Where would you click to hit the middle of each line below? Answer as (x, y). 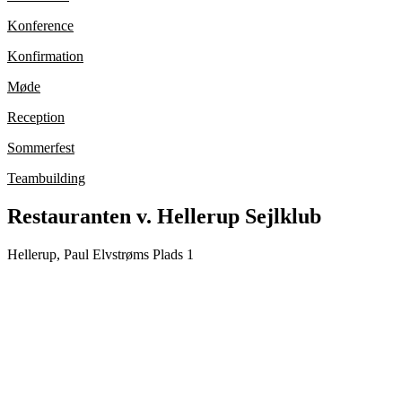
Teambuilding (46, 179)
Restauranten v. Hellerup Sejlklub (164, 217)
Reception (36, 118)
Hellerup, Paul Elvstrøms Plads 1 (100, 255)
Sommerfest (41, 148)
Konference (40, 26)
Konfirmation (45, 57)
